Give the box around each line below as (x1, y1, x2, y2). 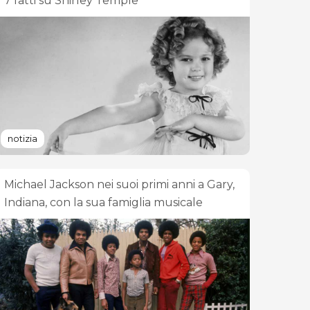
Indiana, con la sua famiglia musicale (4, 196, 203, 209)
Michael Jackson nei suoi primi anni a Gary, (4, 178, 235, 191)
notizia (8, 134, 37, 144)
